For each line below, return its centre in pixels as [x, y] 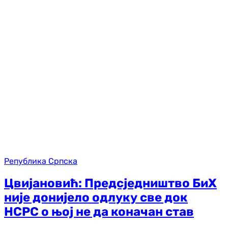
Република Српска [41, 161]
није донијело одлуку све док [96, 198]
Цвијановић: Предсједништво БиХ [110, 183]
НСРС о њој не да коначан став [99, 212]
